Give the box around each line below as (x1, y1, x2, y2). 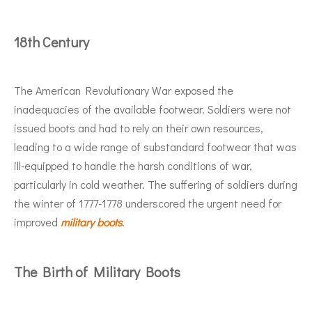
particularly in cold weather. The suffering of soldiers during (14, 176, 297, 192)
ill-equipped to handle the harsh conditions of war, (14, 157, 252, 173)
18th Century (14, 32, 89, 51)
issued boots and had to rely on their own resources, (14, 120, 263, 135)
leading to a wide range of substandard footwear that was (14, 139, 297, 154)
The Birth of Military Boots (14, 262, 180, 281)
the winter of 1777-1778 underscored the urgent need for (14, 195, 281, 210)
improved (14, 214, 61, 229)
